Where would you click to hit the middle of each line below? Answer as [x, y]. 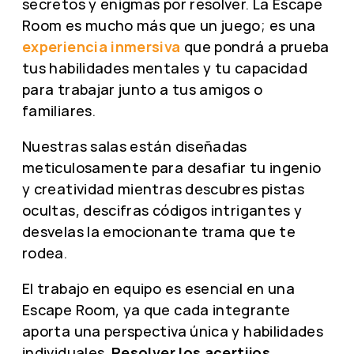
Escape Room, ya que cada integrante [156, 309]
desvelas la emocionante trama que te [159, 231]
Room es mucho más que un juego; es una [169, 25]
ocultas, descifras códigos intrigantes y [162, 210]
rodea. [45, 252]
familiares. [59, 110]
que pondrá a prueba [255, 46]
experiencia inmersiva [102, 46]
